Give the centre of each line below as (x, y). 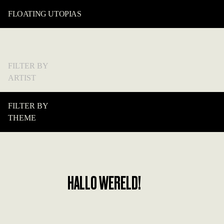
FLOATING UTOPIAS (45, 14)
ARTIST (22, 78)
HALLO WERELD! (104, 182)
